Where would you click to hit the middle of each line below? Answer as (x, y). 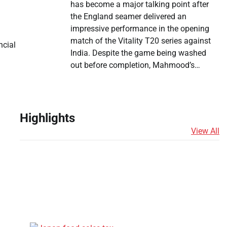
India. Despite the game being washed (138, 53)
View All (205, 131)
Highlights (47, 118)
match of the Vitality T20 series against (140, 41)
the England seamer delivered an (128, 17)
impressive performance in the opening (140, 29)
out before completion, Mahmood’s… (135, 65)
